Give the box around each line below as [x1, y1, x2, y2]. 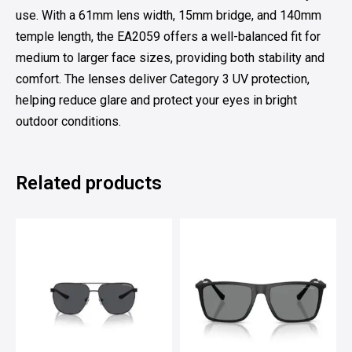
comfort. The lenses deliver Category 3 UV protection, [16, 71, 310, 86]
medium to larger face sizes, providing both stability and [16, 49, 324, 65]
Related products [16, 171, 162, 194]
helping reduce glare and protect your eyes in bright [16, 92, 297, 108]
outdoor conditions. [16, 113, 121, 129]
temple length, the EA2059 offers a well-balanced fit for [16, 28, 321, 44]
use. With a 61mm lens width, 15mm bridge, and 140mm [16, 7, 321, 23]
